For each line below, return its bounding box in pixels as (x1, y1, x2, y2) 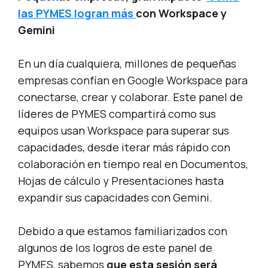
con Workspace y (136, 6, 227, 21)
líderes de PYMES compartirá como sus (18, 106, 216, 121)
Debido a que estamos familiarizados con (18, 224, 227, 239)
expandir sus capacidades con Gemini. (18, 190, 212, 205)
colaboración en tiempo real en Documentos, (18, 157, 248, 172)
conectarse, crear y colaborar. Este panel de (18, 90, 243, 105)
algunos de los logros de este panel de (18, 240, 212, 255)
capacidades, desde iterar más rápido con (18, 140, 230, 155)
